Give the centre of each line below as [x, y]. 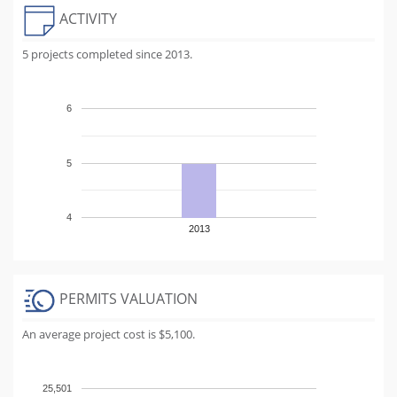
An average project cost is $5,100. [109, 334]
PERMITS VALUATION [128, 298]
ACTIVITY [88, 18]
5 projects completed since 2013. [107, 54]
